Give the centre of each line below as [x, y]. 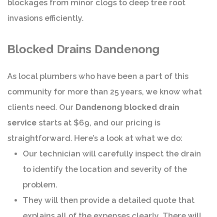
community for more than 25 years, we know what [105, 92]
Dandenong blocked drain [127, 108]
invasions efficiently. [46, 18]
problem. [40, 185]
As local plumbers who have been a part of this [98, 77]
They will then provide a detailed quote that [109, 201]
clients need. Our [41, 108]
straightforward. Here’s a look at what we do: [95, 139]
